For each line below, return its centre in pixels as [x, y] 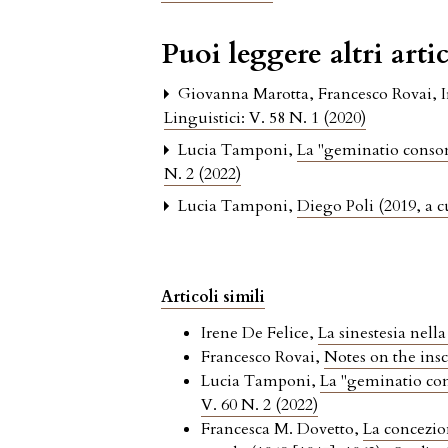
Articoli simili [213, 297]
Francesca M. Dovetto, [282, 429]
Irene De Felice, [260, 333]
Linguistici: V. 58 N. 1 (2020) [265, 118]
